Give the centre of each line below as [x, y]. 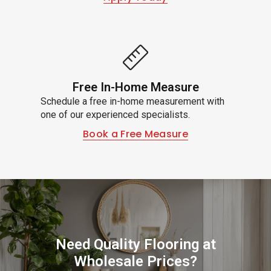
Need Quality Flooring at [135, 244]
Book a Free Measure [135, 134]
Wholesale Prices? [135, 261]
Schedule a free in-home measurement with [132, 101]
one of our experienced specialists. [115, 114]
